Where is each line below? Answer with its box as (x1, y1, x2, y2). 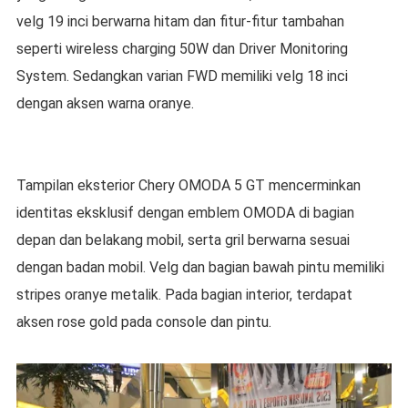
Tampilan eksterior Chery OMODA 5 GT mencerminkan (15, 176, 361, 194)
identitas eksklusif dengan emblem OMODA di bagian (15, 203, 354, 221)
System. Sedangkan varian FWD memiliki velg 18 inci (15, 66, 348, 85)
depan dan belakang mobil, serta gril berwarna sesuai (15, 230, 350, 249)
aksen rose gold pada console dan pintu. (15, 312, 271, 331)
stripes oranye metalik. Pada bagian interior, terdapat (15, 285, 352, 303)
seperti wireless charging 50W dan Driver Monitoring (15, 39, 348, 57)
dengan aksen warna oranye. (15, 94, 194, 112)
